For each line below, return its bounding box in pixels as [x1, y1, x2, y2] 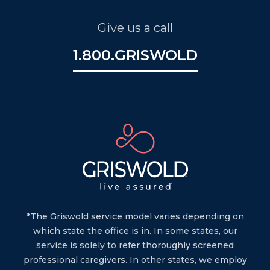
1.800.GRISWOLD [72, 46, 198, 64]
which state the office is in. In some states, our [33, 225, 237, 236]
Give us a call [97, 20, 173, 35]
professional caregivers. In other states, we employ [23, 254, 247, 265]
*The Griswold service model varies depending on [26, 210, 244, 222]
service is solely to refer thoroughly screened [36, 239, 234, 251]
